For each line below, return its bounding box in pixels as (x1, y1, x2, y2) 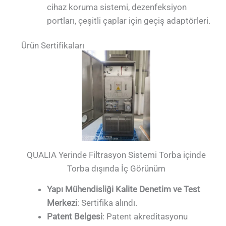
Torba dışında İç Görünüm (67, 163, 165, 174)
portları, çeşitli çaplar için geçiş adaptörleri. (47, 15, 211, 26)
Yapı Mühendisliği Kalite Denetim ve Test (47, 184, 201, 194)
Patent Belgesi (47, 211, 103, 221)
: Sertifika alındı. (77, 197, 138, 208)
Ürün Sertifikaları (21, 40, 85, 51)
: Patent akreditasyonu (102, 211, 188, 221)
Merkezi (47, 197, 78, 208)
